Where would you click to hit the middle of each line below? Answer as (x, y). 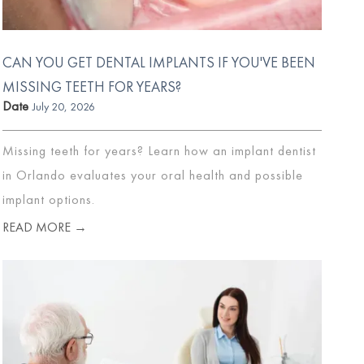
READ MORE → (44, 227)
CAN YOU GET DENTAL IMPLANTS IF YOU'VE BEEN (158, 62)
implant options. (48, 199)
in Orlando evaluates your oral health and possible (152, 175)
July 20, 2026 (63, 106)
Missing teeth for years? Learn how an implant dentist (159, 150)
